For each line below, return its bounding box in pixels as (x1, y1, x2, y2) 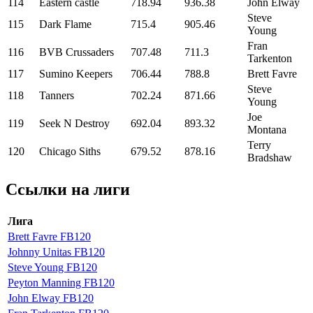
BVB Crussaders (39, 46, 114, 58)
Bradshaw (247, 152, 292, 163)
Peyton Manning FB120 (8, 276, 115, 289)
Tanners (39, 89, 74, 101)
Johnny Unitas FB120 (8, 245, 105, 258)
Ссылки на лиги (6, 180, 130, 198)
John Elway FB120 (8, 291, 94, 304)
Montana (247, 124, 286, 136)
